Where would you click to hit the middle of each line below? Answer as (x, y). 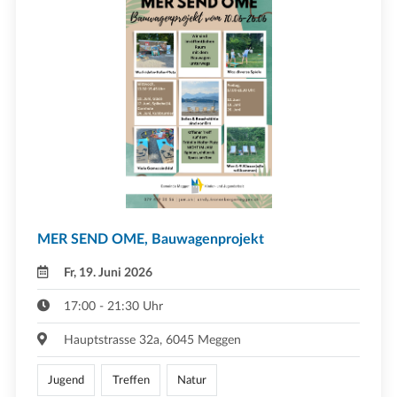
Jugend (66, 380)
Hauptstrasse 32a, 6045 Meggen (153, 339)
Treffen (131, 380)
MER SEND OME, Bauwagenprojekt (151, 239)
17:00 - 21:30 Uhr (114, 306)
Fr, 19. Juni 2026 (109, 272)
